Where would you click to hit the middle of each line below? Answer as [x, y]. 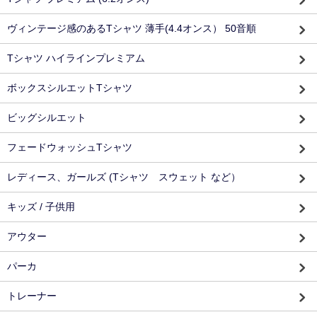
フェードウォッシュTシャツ [70, 148]
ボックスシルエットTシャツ [70, 88]
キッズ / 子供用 [41, 207]
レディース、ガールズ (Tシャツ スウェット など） [124, 177]
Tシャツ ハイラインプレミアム [76, 58]
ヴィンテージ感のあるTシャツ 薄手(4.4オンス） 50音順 [132, 29]
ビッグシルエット [47, 118]
